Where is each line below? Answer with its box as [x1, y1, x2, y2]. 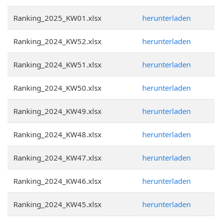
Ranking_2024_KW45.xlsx [13, 199, 102, 209]
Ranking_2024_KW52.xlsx [13, 36, 102, 46]
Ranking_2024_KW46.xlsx [13, 176, 102, 186]
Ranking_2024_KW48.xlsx [13, 129, 102, 139]
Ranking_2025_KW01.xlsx [13, 13, 102, 23]
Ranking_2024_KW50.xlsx [13, 83, 102, 93]
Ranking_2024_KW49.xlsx [13, 106, 102, 116]
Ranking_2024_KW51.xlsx [13, 59, 102, 69]
